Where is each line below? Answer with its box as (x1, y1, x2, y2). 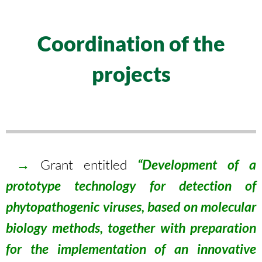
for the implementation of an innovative (6, 240, 256, 257)
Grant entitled (29, 156, 138, 173)
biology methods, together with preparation (6, 219, 256, 236)
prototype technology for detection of (6, 177, 256, 194)
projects (91, 61, 171, 87)
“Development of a (137, 156, 257, 173)
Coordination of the (37, 30, 225, 56)
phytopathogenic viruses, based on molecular (6, 198, 256, 215)
